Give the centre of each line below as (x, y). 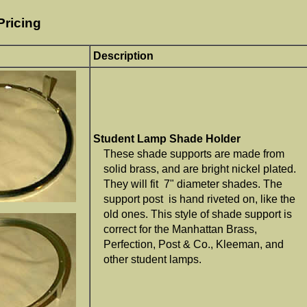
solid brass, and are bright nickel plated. (200, 169)
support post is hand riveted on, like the (199, 199)
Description (123, 56)
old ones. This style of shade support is (198, 214)
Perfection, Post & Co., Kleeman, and (194, 245)
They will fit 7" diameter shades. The (193, 184)
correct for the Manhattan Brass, (180, 230)
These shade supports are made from (194, 154)
